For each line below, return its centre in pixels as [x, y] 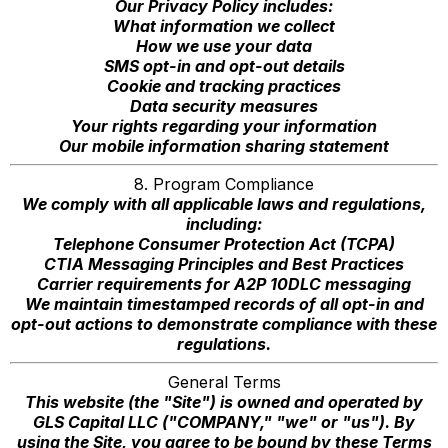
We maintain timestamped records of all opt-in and [224, 304]
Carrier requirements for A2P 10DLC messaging [224, 284]
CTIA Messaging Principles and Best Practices [224, 264]
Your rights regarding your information [224, 126]
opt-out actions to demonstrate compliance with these [224, 324]
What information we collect [224, 26]
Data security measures [224, 106]
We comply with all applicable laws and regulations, [224, 204]
